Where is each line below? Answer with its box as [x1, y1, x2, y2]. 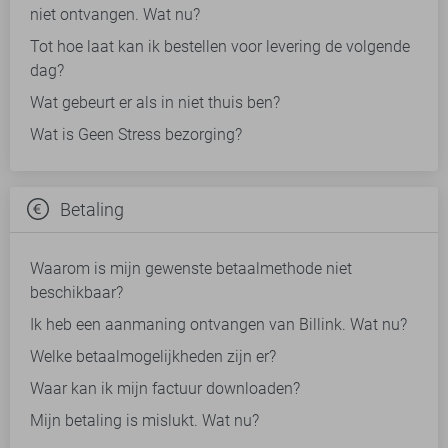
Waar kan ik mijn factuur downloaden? [30, 379, 300, 399]
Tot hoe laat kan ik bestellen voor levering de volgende [30, 37, 410, 57]
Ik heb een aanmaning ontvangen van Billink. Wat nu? [30, 315, 407, 335]
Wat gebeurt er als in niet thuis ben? [30, 93, 280, 113]
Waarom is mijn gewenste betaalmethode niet [30, 259, 352, 279]
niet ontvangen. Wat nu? [30, 5, 200, 25]
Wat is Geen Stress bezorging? [30, 125, 242, 145]
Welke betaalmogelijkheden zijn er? [30, 347, 276, 367]
